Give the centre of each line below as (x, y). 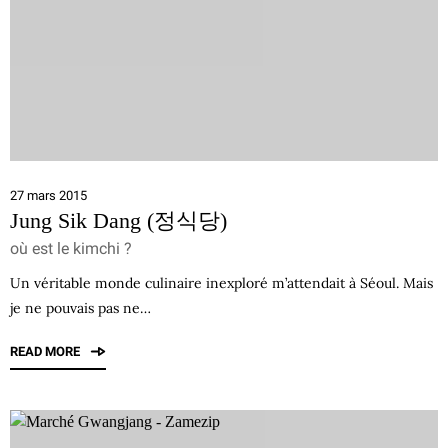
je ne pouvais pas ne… (80, 308)
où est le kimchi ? (71, 248)
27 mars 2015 (48, 195)
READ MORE (46, 351)
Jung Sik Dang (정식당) (118, 220)
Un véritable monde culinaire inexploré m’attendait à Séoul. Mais (221, 283)
